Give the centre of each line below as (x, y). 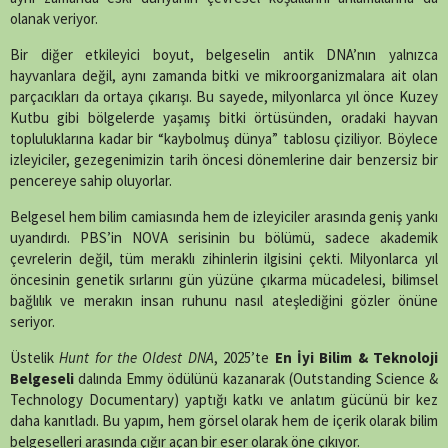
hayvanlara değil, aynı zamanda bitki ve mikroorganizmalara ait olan (224, 76)
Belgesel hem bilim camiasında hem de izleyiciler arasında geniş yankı (224, 217)
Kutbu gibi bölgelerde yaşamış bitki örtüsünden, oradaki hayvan (224, 118)
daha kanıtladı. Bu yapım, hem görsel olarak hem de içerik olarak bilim (224, 421)
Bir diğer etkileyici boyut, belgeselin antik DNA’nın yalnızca (224, 55)
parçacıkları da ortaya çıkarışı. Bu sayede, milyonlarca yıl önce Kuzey (224, 97)
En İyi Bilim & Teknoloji (356, 358)
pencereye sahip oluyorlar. (91, 181)
